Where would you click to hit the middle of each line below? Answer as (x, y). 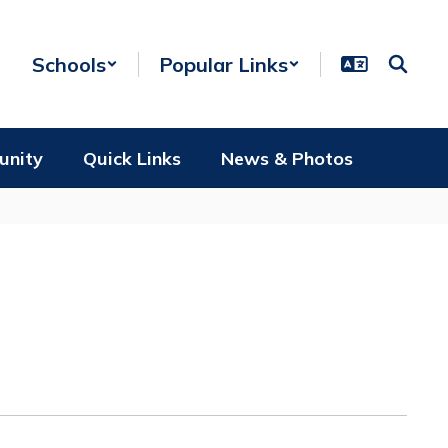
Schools (69, 64)
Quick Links (132, 158)
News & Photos (287, 158)
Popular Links (223, 64)
